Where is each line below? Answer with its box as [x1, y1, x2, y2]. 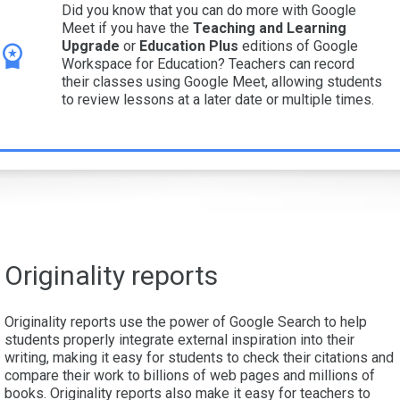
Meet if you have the [62, 20, 193, 37]
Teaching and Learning [193, 20, 346, 37]
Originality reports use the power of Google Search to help [4, 313, 367, 331]
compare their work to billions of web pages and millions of [4, 367, 375, 385]
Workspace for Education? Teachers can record [62, 55, 354, 73]
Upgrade [62, 37, 123, 55]
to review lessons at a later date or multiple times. [62, 91, 374, 109]
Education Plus [139, 37, 242, 55]
